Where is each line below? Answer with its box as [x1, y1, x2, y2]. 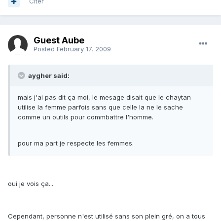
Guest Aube [34, 35, 84, 45]
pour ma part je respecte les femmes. [18, 139, 134, 147]
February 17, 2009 [57, 44, 111, 53]
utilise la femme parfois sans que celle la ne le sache [18, 103, 183, 111]
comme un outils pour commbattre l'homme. [18, 113, 153, 121]
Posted [34, 44, 57, 53]
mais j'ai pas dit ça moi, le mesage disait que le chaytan [18, 93, 191, 102]
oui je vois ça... [8, 180, 53, 188]
